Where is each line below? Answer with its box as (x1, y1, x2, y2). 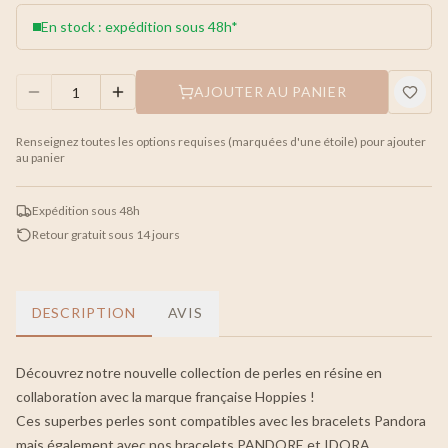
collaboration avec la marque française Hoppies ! (16, 388, 315, 406)
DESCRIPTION (32, 304, 136, 322)
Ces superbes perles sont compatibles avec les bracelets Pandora (16, 412, 426, 430)
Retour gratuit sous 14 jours (32, 227, 180, 243)
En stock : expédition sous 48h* (41, 18, 238, 36)
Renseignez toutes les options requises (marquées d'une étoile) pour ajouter (16, 134, 426, 150)
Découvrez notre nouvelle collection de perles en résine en (16, 364, 382, 382)
